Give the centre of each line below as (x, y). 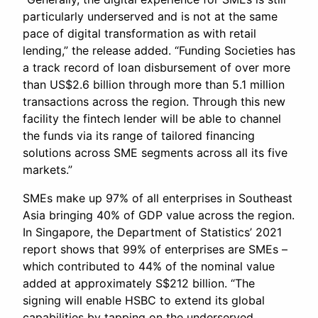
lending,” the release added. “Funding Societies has (159, 51)
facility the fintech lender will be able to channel (152, 119)
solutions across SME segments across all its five (155, 153)
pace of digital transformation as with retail (139, 34)
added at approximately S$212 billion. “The (139, 284)
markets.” (48, 170)
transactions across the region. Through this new (154, 102)
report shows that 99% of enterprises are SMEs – (155, 250)
